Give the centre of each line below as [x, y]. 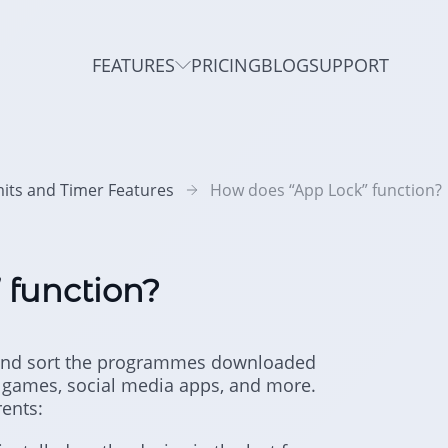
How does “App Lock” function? [325, 190]
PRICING [226, 64]
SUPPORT [349, 64]
